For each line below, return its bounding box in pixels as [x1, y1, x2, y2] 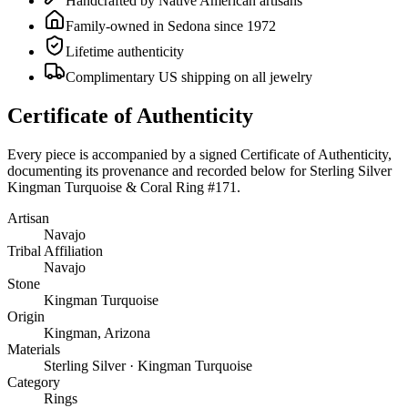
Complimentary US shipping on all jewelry [66, 68, 312, 85]
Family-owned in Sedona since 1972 [66, 17, 276, 34]
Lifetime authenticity [66, 43, 184, 59]
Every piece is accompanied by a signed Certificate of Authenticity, [7, 146, 392, 162]
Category [7, 373, 60, 390]
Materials [7, 341, 60, 357]
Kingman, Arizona [44, 324, 150, 341]
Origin [7, 308, 45, 324]
